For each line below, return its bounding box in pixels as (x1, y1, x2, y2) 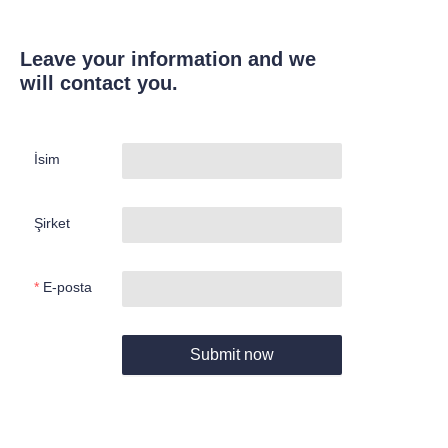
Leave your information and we (20, 48, 316, 71)
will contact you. (20, 72, 178, 95)
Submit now (189, 346, 274, 364)
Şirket (33, 215, 70, 232)
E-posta (42, 279, 92, 296)
